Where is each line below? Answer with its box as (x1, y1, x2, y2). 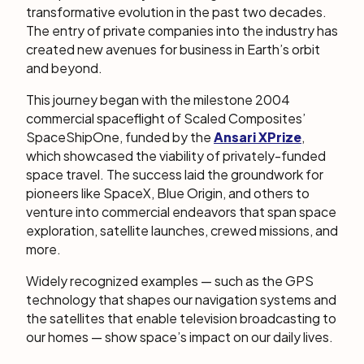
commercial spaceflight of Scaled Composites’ (26, 110, 305, 127)
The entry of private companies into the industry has (26, 22, 338, 39)
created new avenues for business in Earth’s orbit (26, 41, 320, 58)
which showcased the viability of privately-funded (26, 147, 326, 164)
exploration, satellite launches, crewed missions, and (26, 222, 338, 239)
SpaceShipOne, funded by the (26, 128, 214, 145)
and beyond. (26, 59, 102, 76)
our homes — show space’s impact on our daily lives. (26, 328, 333, 345)
